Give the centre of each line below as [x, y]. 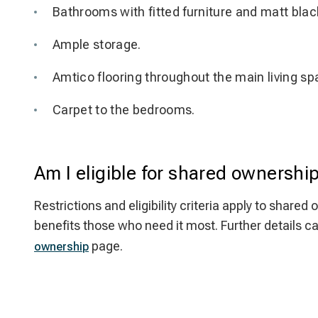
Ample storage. [97, 44]
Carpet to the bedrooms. [124, 110]
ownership [61, 247]
